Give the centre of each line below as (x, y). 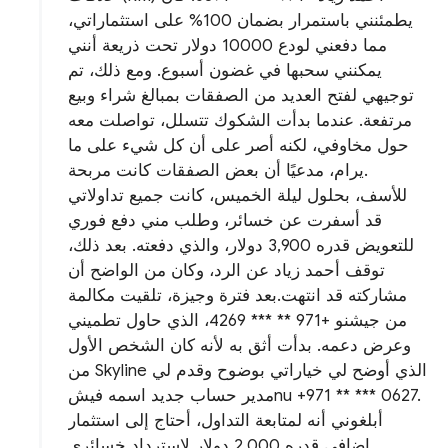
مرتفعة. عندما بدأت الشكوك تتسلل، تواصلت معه (240, 121)
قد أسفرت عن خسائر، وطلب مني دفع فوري (225, 221)
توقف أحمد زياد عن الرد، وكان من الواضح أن (227, 271)
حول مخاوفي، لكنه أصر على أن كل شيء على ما (239, 146)
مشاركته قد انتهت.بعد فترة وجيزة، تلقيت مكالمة (238, 296)
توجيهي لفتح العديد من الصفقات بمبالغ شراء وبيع (241, 96)
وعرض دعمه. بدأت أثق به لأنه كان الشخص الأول (240, 346)
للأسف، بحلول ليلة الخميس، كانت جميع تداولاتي (238, 196)
